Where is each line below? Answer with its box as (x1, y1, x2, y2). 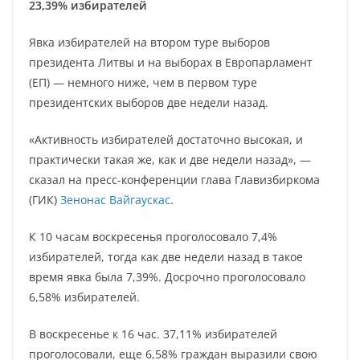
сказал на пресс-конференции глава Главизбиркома (29, 172, 320, 187)
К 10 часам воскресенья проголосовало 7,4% (29, 229, 277, 244)
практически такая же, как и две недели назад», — (29, 152, 311, 167)
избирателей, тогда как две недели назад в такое (29, 249, 303, 264)
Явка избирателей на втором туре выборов (29, 35, 270, 50)
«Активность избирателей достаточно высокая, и (29, 132, 303, 147)
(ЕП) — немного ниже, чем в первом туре (29, 75, 257, 90)
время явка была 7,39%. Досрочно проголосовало (29, 269, 305, 284)
